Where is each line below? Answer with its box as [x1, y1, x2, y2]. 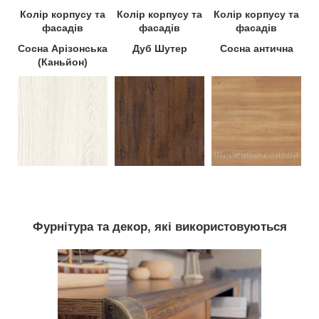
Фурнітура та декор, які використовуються [32, 220, 287, 234]
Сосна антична [219, 43, 293, 55]
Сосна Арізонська [18, 43, 108, 55]
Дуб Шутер [132, 43, 187, 55]
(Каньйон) [38, 56, 88, 68]
